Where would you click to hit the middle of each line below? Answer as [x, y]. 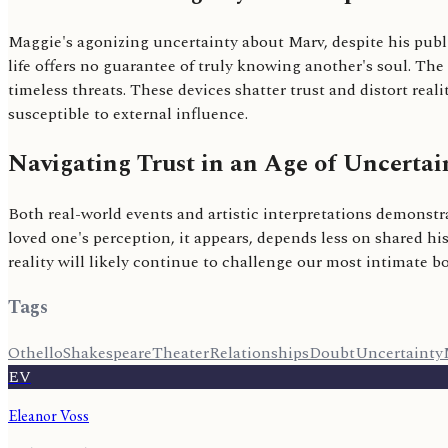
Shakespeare [107, 352]
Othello [35, 352]
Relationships [259, 352]
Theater [180, 352]
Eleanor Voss [48, 415]
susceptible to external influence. [128, 114]
